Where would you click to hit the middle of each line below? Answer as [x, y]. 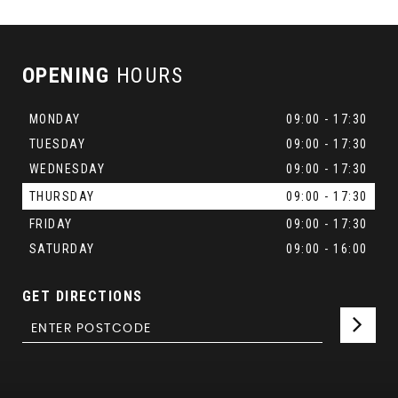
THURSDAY [62, 196]
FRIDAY [51, 224]
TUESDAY [57, 144]
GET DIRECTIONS [82, 296]
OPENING [66, 76]
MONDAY [55, 119]
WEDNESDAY [67, 169]
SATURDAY [62, 249]
